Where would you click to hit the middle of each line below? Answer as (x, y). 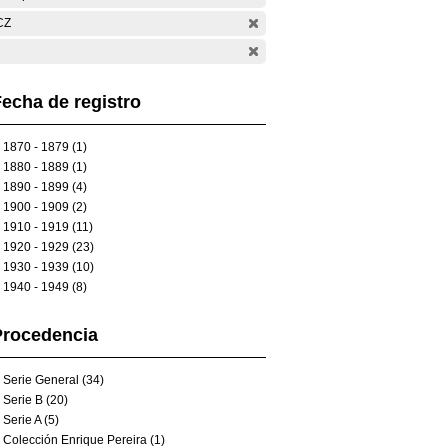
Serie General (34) (53, 380)
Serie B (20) (35, 400)
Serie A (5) (31, 420)
